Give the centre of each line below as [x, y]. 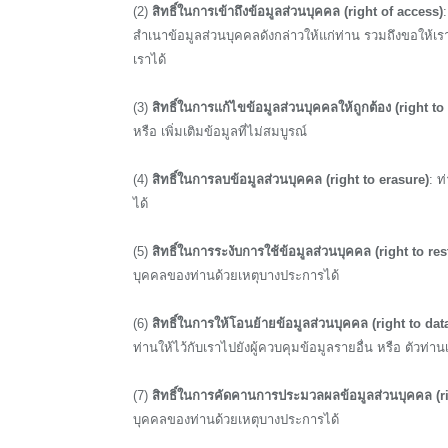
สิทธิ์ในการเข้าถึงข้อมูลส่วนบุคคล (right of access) [297, 11]
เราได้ [149, 59]
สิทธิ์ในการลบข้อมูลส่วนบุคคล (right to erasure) [290, 179]
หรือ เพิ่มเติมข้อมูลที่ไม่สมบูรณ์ [220, 131]
